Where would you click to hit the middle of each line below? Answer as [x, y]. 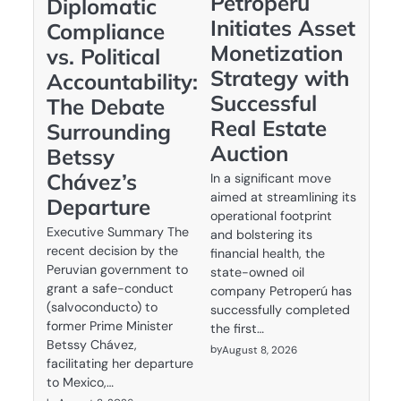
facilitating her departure [119, 363]
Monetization [276, 53]
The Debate [105, 106]
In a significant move [270, 179]
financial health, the [267, 254]
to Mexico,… [80, 382]
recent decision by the [112, 250]
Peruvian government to [117, 269]
